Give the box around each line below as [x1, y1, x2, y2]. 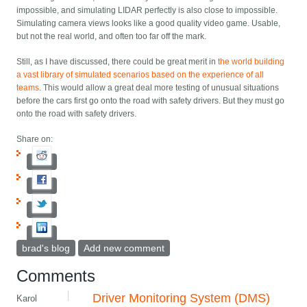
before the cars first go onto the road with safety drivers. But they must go [16, 95, 285, 106]
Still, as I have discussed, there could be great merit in [16, 56, 219, 66]
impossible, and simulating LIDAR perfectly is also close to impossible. [16, 5, 278, 15]
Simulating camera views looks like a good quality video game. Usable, [16, 18, 281, 28]
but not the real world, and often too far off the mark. [16, 31, 207, 41]
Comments [16, 266, 96, 285]
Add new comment [84, 242, 165, 254]
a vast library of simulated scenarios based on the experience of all [16, 69, 265, 79]
